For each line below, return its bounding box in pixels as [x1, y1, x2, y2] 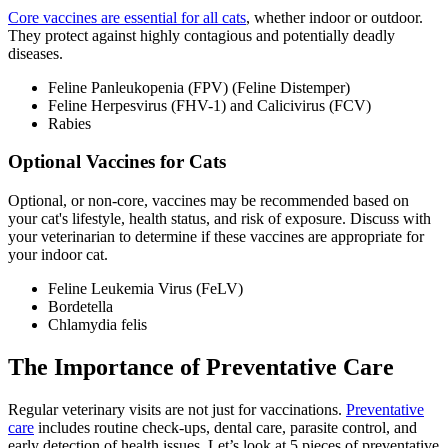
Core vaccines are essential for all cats [8, 8, 246, 26]
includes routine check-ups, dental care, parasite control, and [34, 418, 417, 436]
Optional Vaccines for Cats [8, 151, 226, 173]
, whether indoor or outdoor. [246, 8, 423, 26]
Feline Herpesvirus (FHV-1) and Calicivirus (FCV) [48, 96, 371, 114]
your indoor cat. [8, 245, 108, 263]
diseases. [8, 44, 63, 62]
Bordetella [48, 297, 113, 315]
